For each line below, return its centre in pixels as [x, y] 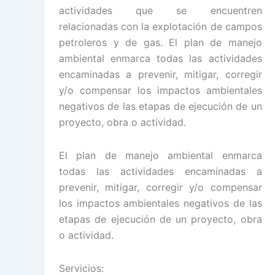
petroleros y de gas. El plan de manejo [161, 42]
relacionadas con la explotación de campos [161, 26]
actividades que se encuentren [161, 10]
